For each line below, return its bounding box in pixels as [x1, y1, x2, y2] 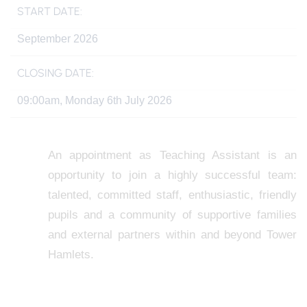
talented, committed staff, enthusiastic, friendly [47, 188, 297, 201]
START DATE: [17, 5, 82, 18]
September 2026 [17, 33, 98, 45]
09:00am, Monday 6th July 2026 [17, 95, 172, 106]
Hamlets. [47, 248, 94, 261]
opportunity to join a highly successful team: [47, 169, 297, 182]
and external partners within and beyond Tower [47, 228, 297, 241]
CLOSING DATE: [17, 66, 94, 79]
